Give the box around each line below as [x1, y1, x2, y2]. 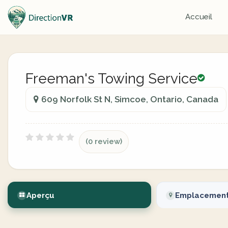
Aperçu [26, 191, 54, 200]
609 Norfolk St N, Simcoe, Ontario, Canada [41, 94, 218, 104]
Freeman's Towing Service [25, 70, 197, 87]
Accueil [185, 12, 213, 21]
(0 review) [85, 137, 122, 146]
